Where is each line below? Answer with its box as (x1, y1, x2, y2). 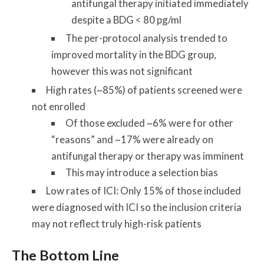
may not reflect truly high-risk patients (31, 217, 202, 230)
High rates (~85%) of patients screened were (45, 83, 242, 96)
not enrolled (31, 100, 85, 113)
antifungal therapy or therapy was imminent (51, 149, 245, 162)
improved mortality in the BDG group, (51, 48, 217, 61)
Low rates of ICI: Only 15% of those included (45, 184, 241, 197)
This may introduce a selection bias (65, 166, 219, 179)
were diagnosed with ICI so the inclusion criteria (31, 201, 242, 214)
